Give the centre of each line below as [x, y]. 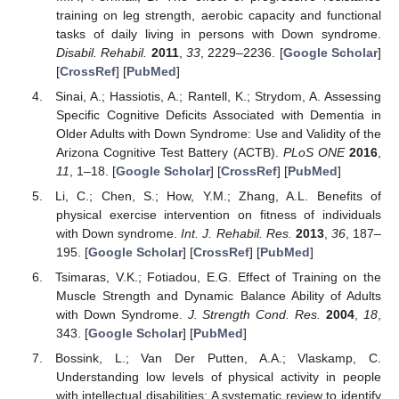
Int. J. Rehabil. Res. [236, 233]
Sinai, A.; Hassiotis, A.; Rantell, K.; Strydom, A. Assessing [218, 96]
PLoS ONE [313, 152]
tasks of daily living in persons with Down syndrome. [218, 33]
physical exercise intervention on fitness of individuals [218, 215]
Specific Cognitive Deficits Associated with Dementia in [218, 114]
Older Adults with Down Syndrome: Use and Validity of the [218, 133]
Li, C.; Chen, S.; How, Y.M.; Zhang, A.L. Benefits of [218, 196]
